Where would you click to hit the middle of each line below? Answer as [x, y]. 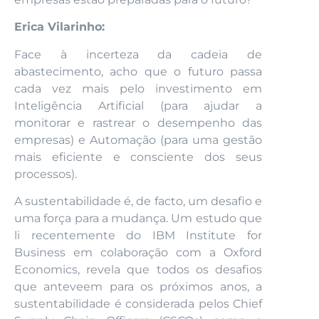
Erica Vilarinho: [59, 27]
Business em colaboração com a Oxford [138, 253]
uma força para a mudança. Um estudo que [138, 219]
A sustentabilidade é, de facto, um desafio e [138, 202]
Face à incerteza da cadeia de [138, 54]
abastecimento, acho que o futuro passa [138, 71]
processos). [46, 174]
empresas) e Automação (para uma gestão [138, 140]
